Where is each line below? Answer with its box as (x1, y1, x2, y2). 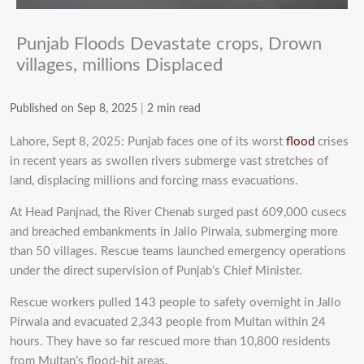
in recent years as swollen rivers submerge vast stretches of (10, 154, 328, 167)
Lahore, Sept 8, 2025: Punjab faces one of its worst (10, 135, 286, 148)
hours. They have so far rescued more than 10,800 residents (10, 335, 331, 348)
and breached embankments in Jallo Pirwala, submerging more (10, 225, 338, 238)
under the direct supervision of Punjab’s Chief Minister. (10, 264, 302, 277)
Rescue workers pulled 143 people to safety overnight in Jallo (10, 296, 341, 309)
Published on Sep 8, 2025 (10, 102, 137, 115)
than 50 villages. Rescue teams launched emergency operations (10, 245, 346, 258)
